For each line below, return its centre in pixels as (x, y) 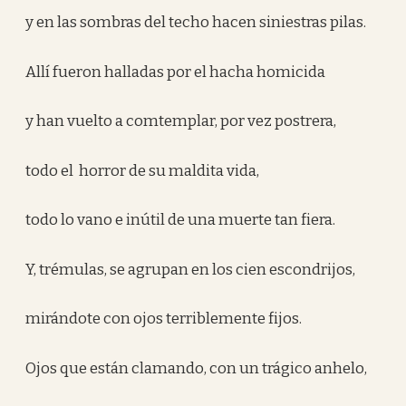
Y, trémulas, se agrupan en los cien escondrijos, (191, 269)
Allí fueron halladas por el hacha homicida (176, 72)
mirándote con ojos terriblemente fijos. (164, 319)
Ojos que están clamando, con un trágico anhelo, (197, 368)
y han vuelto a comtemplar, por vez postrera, (181, 121)
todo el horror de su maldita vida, (143, 170)
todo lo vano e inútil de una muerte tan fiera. (181, 220)
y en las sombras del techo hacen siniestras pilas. (196, 22)
